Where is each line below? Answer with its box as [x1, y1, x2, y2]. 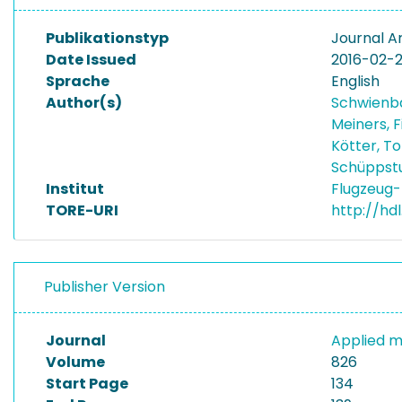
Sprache [46, 71, 109, 92]
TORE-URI [46, 200, 118, 221]
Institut [46, 179, 104, 199]
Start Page [46, 373, 128, 394]
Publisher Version [44, 276, 165, 297]
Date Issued [46, 49, 136, 70]
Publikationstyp [46, 28, 169, 48]
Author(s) [46, 92, 122, 113]
